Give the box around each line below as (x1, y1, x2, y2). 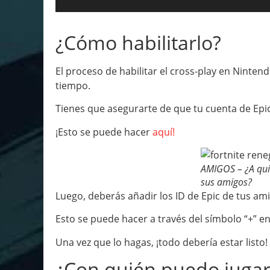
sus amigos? (200, 175, 252, 189)
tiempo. (55, 78, 90, 92)
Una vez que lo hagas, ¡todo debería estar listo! (55, 235, 268, 249)
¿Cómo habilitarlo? (55, 29, 221, 55)
